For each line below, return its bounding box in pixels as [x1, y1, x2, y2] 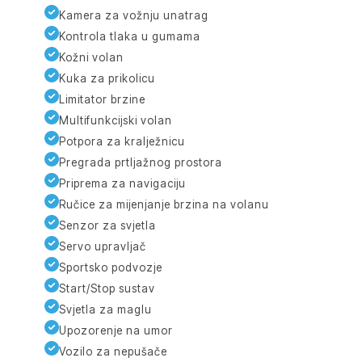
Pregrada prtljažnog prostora [59, 156, 223, 170]
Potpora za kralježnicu [59, 135, 186, 149]
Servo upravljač [59, 240, 147, 254]
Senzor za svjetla [59, 219, 157, 233]
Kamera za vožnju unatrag [59, 9, 209, 23]
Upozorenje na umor [59, 324, 174, 338]
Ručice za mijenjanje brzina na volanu [59, 198, 270, 212]
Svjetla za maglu [59, 303, 153, 317]
